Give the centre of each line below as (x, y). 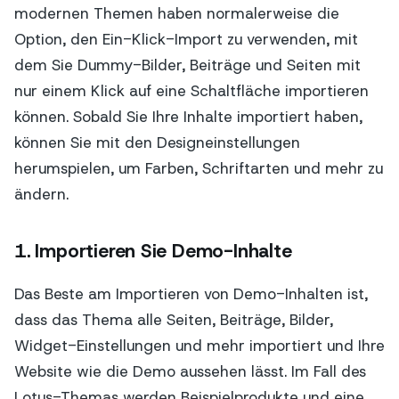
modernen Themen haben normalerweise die (177, 13)
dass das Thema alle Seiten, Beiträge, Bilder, (174, 320)
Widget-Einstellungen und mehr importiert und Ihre (199, 346)
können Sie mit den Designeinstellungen (157, 142)
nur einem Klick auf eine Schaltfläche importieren (191, 90)
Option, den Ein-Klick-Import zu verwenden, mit (186, 39)
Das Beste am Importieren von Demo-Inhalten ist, (191, 294)
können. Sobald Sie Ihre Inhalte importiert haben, (188, 116)
